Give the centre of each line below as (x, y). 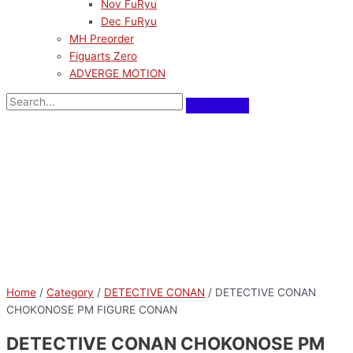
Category (70, 293)
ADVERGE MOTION (117, 74)
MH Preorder (102, 39)
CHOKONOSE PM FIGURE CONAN (92, 310)
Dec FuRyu (129, 22)
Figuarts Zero (103, 56)
